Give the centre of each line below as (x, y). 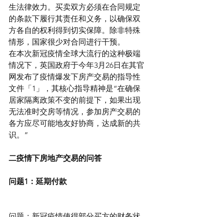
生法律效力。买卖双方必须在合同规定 (75, 7)
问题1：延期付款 (38, 181)
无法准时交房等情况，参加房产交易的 (75, 112)
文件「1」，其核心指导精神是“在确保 (75, 88)
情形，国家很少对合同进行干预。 (67, 42)
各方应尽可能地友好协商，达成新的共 (75, 123)
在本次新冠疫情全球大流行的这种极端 (75, 54)
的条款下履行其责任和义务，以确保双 (75, 19)
